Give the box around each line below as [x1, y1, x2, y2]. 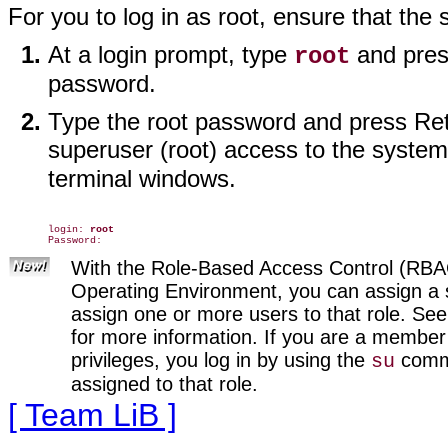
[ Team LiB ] [8, 397, 177, 433]
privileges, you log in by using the [71, 348, 371, 371]
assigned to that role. [71, 372, 258, 395]
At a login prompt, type [48, 40, 294, 68]
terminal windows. [48, 164, 236, 192]
